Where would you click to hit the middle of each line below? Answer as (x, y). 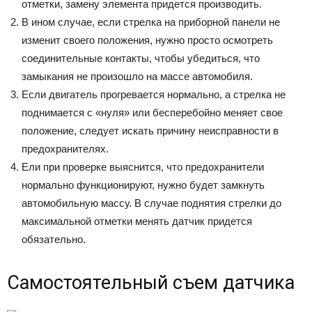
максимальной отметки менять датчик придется (137, 221)
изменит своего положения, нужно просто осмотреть (147, 40)
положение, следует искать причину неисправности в (150, 130)
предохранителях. (65, 148)
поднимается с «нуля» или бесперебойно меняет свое (152, 112)
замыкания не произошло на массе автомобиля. (137, 76)
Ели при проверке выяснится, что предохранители (143, 166)
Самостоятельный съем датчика (151, 282)
